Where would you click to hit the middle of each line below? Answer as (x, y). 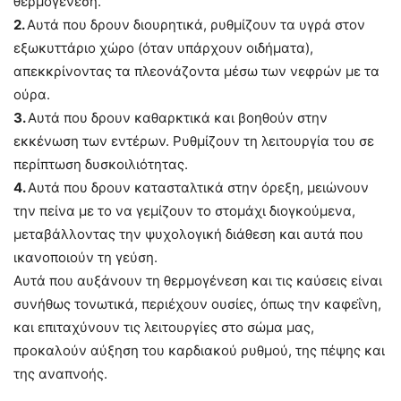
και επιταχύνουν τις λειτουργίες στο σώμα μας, (164, 327)
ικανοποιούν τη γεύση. (85, 257)
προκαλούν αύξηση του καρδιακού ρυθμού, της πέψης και (199, 350)
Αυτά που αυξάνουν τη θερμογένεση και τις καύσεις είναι (198, 281)
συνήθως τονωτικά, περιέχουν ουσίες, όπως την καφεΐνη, (197, 304)
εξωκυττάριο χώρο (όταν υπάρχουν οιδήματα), (163, 48)
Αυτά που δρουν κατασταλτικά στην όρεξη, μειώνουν (198, 188)
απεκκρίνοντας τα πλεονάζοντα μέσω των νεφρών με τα (196, 71)
